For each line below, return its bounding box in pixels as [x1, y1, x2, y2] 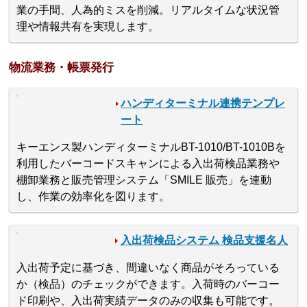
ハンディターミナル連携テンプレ [121, 97, 286, 110]
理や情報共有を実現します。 [16, 20, 160, 32]
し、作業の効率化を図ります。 [16, 191, 171, 203]
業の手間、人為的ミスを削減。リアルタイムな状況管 [16, 3, 280, 16]
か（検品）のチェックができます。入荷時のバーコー [16, 278, 280, 291]
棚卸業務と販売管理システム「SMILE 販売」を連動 [16, 174, 272, 186]
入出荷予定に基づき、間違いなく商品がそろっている [16, 262, 280, 274]
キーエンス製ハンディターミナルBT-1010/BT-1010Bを [16, 141, 286, 153]
